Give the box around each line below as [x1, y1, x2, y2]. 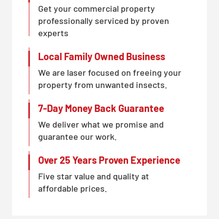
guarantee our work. [38, 131, 117, 142]
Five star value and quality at [38, 170, 149, 181]
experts [38, 27, 68, 38]
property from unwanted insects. [38, 79, 167, 90]
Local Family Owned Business [38, 50, 165, 62]
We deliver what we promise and [38, 118, 164, 130]
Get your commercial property [38, 2, 155, 14]
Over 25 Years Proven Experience [38, 153, 180, 166]
